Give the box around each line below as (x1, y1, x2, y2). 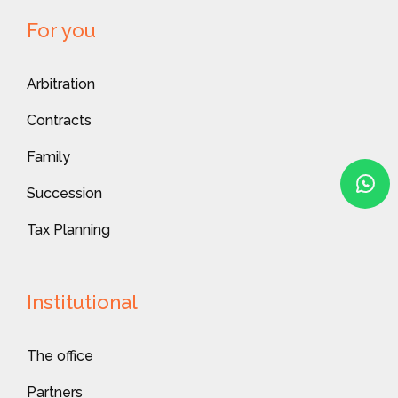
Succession (27, 184, 102, 202)
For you (27, 18, 96, 42)
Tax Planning (27, 220, 110, 238)
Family (27, 147, 70, 165)
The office (27, 346, 93, 364)
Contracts (27, 111, 92, 129)
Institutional (27, 290, 138, 314)
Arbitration (27, 75, 95, 92)
